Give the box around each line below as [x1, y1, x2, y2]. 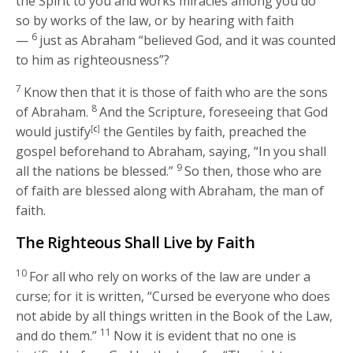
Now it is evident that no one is [113, 326, 297, 344]
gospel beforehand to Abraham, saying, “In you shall [16, 142, 327, 160]
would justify [16, 122, 91, 140]
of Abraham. [16, 102, 89, 121]
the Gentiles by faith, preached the [100, 122, 307, 140]
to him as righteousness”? [16, 50, 170, 69]
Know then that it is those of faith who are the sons [24, 83, 329, 101]
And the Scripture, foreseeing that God [99, 102, 329, 121]
